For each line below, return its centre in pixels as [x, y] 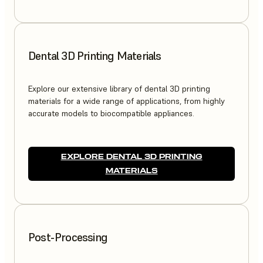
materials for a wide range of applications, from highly [127, 101]
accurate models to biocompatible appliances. [111, 113]
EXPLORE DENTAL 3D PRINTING [131, 156]
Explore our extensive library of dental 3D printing [119, 88]
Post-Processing [68, 237]
